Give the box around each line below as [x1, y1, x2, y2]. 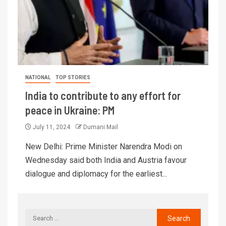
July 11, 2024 [31, 123, 72, 131]
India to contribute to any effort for [25, 88, 181, 102]
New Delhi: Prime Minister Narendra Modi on [25, 141, 182, 151]
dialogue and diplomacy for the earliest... [25, 168, 167, 179]
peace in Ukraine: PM [25, 103, 115, 117]
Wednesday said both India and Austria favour [25, 155, 187, 165]
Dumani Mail [83, 123, 118, 131]
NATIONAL [25, 74, 50, 80]
